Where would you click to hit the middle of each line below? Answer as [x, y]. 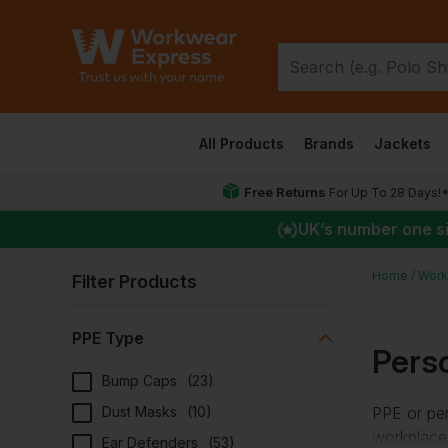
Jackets [402, 143]
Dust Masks [139, 411]
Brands [328, 143]
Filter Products [134, 281]
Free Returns [285, 192]
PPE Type [108, 338]
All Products [241, 143]
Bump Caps [139, 380]
